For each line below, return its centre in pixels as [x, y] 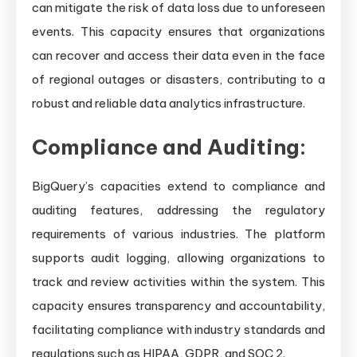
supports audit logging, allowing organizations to [178, 258]
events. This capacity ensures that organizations [178, 32]
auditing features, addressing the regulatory [178, 210]
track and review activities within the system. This [178, 282]
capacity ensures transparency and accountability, [178, 306]
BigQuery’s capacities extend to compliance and [178, 186]
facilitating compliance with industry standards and [178, 330]
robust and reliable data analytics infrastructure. [169, 104]
